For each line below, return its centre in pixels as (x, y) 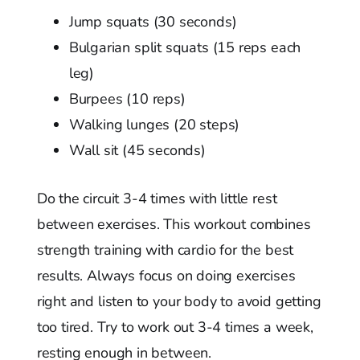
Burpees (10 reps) (127, 98)
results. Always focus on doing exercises (166, 275)
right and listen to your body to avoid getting (179, 301)
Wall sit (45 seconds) (137, 150)
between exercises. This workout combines (174, 224)
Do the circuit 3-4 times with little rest (157, 198)
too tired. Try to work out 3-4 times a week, (175, 327)
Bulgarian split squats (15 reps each (185, 47)
